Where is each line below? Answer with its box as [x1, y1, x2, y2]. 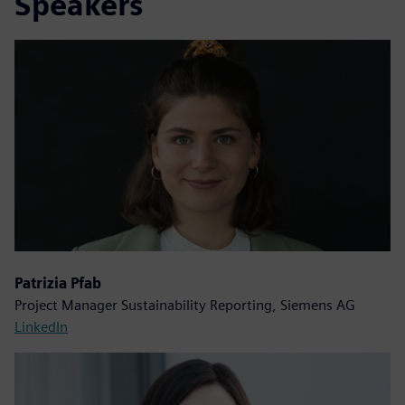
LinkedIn [14, 317, 68, 335]
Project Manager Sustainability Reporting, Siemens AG [14, 296, 355, 314]
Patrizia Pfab [14, 274, 101, 292]
